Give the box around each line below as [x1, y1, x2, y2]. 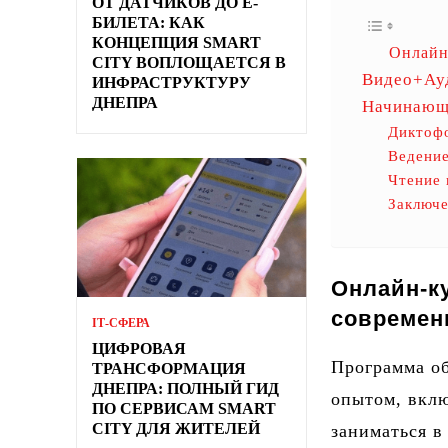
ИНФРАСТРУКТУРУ [92, 73, 251, 91]
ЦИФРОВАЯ [92, 339, 186, 357]
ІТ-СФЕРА [92, 315, 150, 330]
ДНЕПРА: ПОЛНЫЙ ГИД [92, 379, 279, 397]
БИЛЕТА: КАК [92, 13, 205, 31]
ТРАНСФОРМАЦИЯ [92, 359, 246, 377]
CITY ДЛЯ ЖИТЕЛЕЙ [92, 419, 264, 437]
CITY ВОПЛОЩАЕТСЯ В [92, 53, 286, 71]
